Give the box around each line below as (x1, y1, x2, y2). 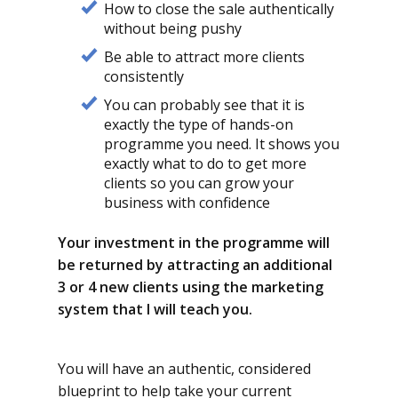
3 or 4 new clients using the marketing (58, 277, 323, 297)
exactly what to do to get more (104, 154, 306, 173)
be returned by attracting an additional (58, 255, 332, 275)
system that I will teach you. (58, 299, 252, 319)
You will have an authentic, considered (58, 359, 311, 378)
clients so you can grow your (104, 173, 294, 193)
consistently (104, 67, 184, 86)
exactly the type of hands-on (104, 115, 293, 134)
